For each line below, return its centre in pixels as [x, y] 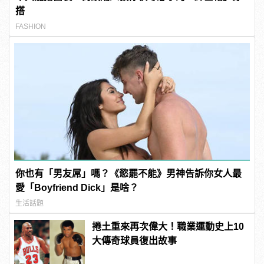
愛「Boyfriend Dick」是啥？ [77, 187]
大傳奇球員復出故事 [135, 240]
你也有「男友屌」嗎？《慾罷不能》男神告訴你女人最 [129, 173]
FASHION [31, 26]
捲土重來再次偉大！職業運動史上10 [168, 226]
